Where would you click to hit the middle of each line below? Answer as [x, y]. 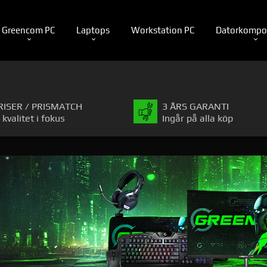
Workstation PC [163, 30]
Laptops [93, 30]
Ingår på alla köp [198, 119]
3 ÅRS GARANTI [195, 107]
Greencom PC [28, 30]
